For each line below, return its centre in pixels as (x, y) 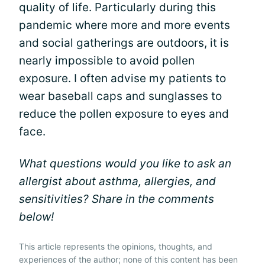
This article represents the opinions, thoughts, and (116, 246)
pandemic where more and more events (125, 25)
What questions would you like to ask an (125, 163)
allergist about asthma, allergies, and (117, 181)
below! (36, 216)
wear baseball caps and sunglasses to (120, 96)
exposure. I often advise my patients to (122, 78)
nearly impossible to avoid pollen (107, 60)
